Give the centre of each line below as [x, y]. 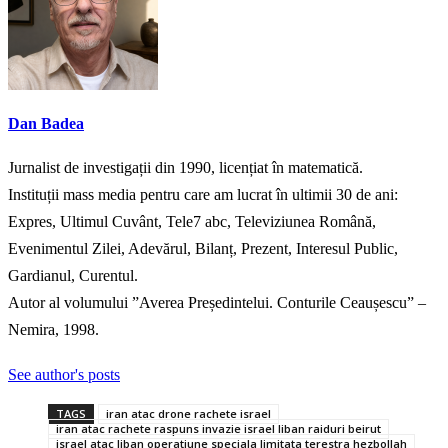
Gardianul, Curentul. [73, 276]
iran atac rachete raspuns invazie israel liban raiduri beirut [218, 429]
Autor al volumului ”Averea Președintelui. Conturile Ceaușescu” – [217, 303]
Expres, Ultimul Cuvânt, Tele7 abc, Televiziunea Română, [192, 222]
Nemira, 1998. [53, 330]
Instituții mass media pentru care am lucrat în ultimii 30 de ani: [203, 195]
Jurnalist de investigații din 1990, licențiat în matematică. [185, 168]
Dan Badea [46, 123]
